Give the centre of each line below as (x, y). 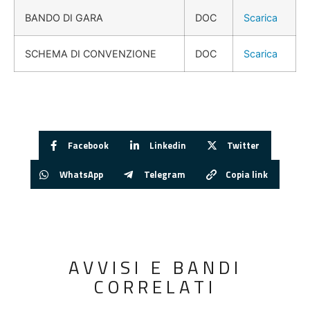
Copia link (247, 174)
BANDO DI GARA (64, 18)
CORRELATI (155, 287)
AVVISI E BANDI (155, 268)
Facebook (89, 145)
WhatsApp (81, 174)
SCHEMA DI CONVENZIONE (91, 54)
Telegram (164, 174)
